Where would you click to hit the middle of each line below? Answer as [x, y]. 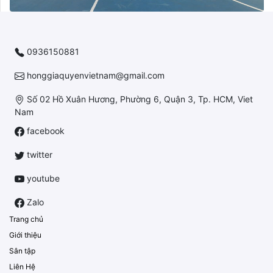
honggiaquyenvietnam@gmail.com [94, 75]
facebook [44, 130]
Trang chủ [26, 219]
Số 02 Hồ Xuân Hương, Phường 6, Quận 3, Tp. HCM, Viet [139, 99]
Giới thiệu [25, 235]
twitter [38, 154]
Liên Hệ [22, 266]
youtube [42, 178]
